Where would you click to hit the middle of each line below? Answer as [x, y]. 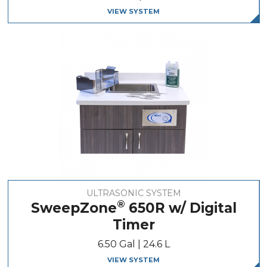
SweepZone [74, 208]
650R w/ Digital [181, 208]
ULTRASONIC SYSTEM [133, 193]
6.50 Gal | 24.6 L [133, 244]
